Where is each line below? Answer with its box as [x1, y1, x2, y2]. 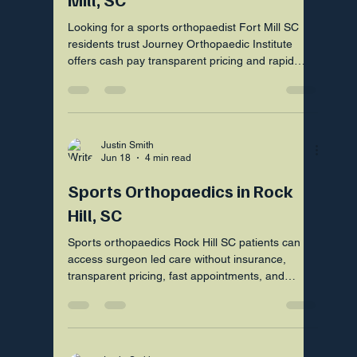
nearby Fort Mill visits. [68, 285, 179, 299]
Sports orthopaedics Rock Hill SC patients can [68, 235, 301, 249]
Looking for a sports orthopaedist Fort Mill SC [68, 20, 300, 33]
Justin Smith [101, 139, 155, 151]
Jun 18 [101, 152, 131, 164]
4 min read [145, 152, 192, 164]
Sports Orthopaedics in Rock [68, 178, 294, 202]
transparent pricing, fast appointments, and [68, 269, 285, 282]
